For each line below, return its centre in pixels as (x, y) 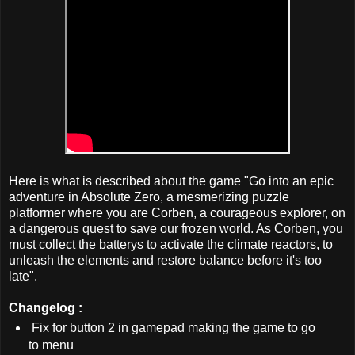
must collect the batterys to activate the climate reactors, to (171, 244)
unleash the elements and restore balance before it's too (165, 260)
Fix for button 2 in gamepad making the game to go (172, 327)
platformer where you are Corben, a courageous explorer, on (177, 212)
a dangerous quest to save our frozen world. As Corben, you (176, 228)
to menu (51, 345)
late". (23, 276)
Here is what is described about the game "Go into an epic (171, 181)
